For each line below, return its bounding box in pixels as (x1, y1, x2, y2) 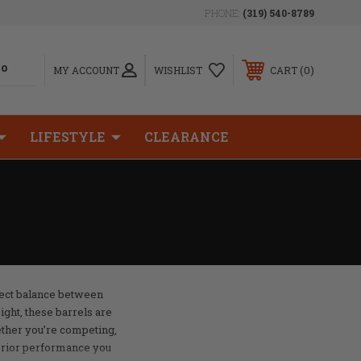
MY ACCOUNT (53, 63, 119, 77)
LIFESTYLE (30, 128, 106, 145)
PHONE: (205, 6, 243, 19)
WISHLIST (154, 64, 202, 77)
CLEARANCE (144, 128, 229, 145)
